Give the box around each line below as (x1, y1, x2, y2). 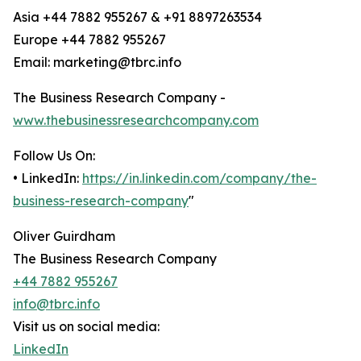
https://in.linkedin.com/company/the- (82, 170, 317, 187)
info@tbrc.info (13, 296, 100, 313)
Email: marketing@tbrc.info (13, 54, 181, 71)
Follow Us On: (13, 147, 95, 164)
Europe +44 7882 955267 (13, 31, 166, 48)
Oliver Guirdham (13, 228, 115, 245)
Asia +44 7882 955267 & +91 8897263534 (13, 9, 262, 26)
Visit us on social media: (13, 318, 160, 335)
